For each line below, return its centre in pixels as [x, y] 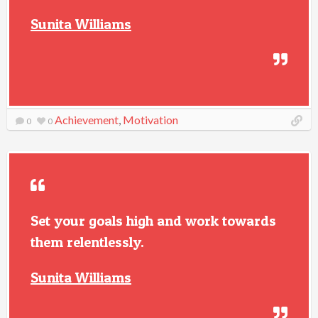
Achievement [87, 120]
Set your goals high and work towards [153, 221]
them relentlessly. [87, 242]
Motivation [150, 120]
